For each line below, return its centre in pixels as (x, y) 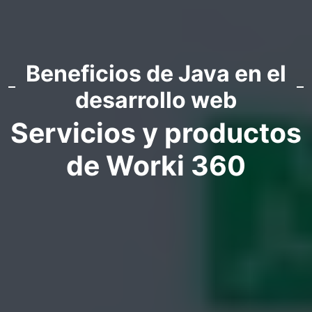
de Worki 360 (156, 166)
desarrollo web (156, 100)
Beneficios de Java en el (156, 74)
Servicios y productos (156, 133)
